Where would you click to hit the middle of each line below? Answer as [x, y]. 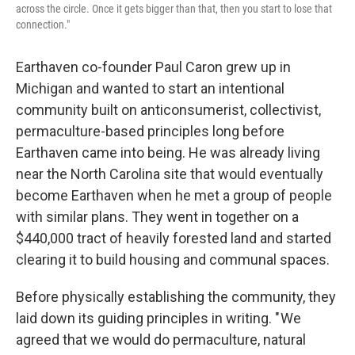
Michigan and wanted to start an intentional [150, 88]
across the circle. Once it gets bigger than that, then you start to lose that [174, 9]
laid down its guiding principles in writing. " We [158, 318]
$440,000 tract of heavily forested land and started [174, 238]
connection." [43, 25]
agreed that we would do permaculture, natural [161, 340]
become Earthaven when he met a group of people [174, 195]
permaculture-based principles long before [150, 131]
